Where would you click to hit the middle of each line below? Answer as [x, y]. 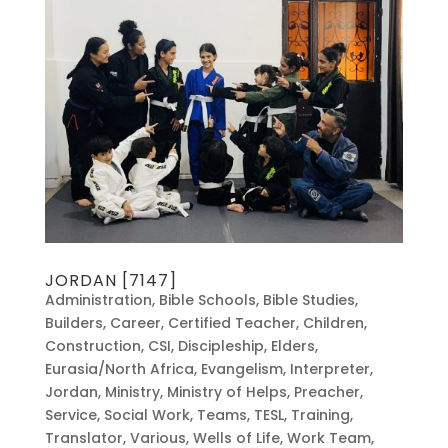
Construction [92, 346]
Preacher [326, 392]
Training [320, 415]
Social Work [146, 415]
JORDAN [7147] [110, 281]
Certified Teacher [231, 323]
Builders [73, 323]
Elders [292, 346]
